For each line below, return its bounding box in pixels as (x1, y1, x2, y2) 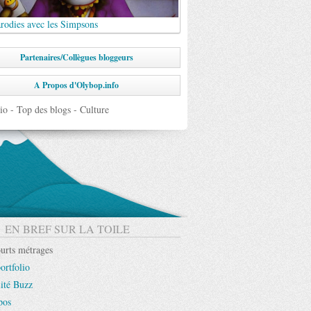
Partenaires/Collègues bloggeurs (19, 51, 133, 63)
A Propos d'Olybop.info (34, 79, 119, 91)
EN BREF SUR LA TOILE (5, 221, 131, 236)
